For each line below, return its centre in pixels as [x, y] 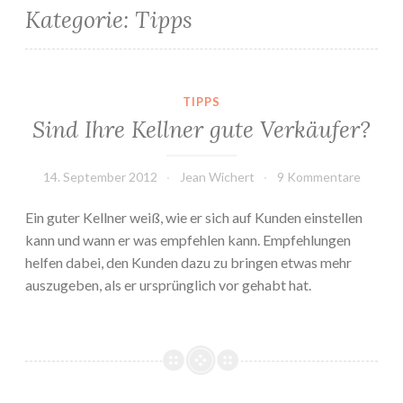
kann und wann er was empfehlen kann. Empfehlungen [188, 240]
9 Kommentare [318, 177]
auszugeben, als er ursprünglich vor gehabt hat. [168, 285]
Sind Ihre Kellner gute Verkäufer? [201, 130]
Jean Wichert [217, 177]
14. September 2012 [100, 177]
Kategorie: [80, 20]
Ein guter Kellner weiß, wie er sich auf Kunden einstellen [194, 218]
